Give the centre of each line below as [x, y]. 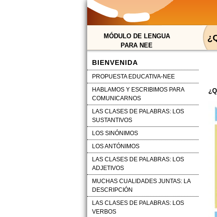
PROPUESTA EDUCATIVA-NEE [133, 77]
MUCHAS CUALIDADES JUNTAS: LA [141, 181]
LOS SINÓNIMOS [115, 133]
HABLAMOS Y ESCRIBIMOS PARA [138, 90]
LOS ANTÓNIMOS [116, 146]
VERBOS [104, 212]
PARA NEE [137, 45]
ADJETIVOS [108, 168]
